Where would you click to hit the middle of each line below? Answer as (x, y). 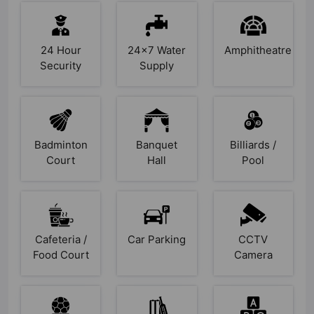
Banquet (157, 144)
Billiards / (253, 144)
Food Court (61, 254)
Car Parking (157, 239)
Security (61, 65)
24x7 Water (157, 50)
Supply (157, 65)
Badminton (61, 144)
